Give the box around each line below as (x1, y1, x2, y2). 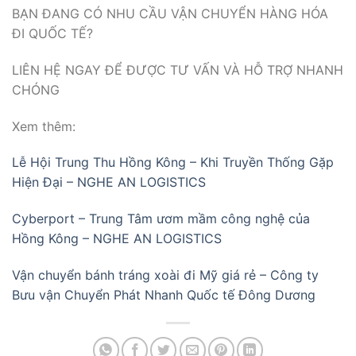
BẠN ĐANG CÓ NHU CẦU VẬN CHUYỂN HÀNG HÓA (12, 6, 328, 22)
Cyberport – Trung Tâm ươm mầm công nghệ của (12, 211, 310, 227)
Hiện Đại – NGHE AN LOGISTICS (12, 174, 206, 191)
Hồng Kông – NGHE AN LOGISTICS (12, 230, 222, 247)
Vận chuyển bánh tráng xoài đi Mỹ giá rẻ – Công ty (12, 267, 319, 284)
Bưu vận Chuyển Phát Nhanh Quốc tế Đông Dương (12, 287, 315, 304)
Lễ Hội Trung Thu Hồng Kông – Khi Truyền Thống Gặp (12, 154, 334, 171)
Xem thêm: (12, 118, 75, 134)
